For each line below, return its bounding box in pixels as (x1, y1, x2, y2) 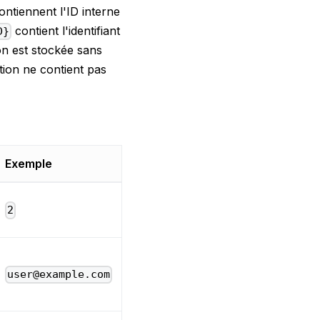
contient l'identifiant (11, 23, 121, 38)
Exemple (5, 156, 52, 171)
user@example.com (7, 268, 111, 281)
